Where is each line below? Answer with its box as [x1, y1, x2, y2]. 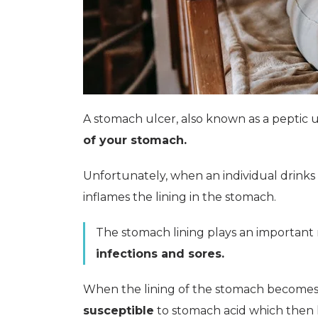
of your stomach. [83, 133, 187, 147]
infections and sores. [96, 247, 224, 261]
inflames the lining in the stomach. [83, 190, 276, 204]
